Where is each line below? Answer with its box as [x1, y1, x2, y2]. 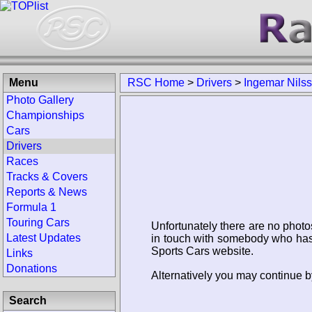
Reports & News [6, 186, 87, 198]
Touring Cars [6, 217, 70, 228]
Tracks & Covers [6, 171, 88, 182]
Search [9, 295, 47, 306]
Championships [6, 109, 84, 121]
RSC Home [127, 77, 185, 88]
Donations [6, 263, 57, 274]
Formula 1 [6, 201, 56, 213]
